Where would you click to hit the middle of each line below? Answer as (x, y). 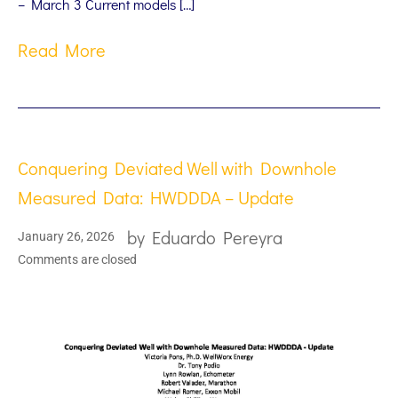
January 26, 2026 (66, 237)
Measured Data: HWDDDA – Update (156, 197)
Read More (62, 49)
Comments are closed (77, 259)
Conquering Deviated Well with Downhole (177, 167)
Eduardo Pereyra (217, 237)
